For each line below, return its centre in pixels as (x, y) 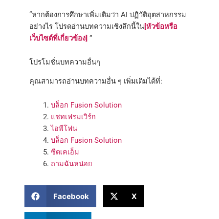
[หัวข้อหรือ (161, 26)
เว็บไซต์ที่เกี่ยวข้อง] (58, 38)
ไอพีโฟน (64, 129)
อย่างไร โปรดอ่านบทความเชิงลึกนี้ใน (87, 26)
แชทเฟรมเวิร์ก (73, 117)
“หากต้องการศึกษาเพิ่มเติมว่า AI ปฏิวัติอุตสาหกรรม (108, 14)
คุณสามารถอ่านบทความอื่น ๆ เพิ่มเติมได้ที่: (96, 81)
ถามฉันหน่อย (71, 164)
